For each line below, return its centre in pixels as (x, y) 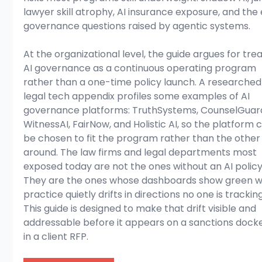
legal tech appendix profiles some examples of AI (138, 96)
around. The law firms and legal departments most (142, 153)
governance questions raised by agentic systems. (137, 26)
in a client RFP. (56, 237)
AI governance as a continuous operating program (141, 68)
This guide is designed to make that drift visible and (141, 209)
